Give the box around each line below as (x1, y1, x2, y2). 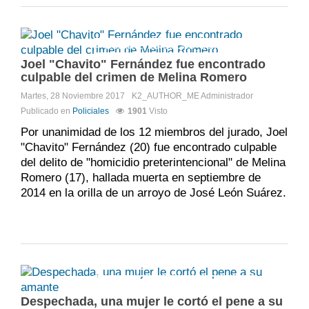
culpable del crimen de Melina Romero (21, 70, 247, 85)
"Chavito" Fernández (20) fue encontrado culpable (21, 141, 277, 154)
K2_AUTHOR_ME (132, 91, 201, 101)
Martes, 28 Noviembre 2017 (21, 91, 125, 101)
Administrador (201, 91, 253, 101)
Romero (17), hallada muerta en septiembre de (21, 171, 261, 185)
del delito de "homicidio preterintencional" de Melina (21, 156, 286, 170)
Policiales (72, 106, 109, 117)
